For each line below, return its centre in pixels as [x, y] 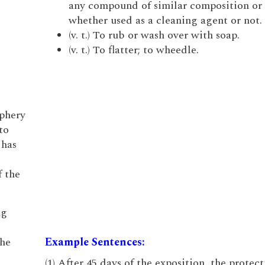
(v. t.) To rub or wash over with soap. [154, 35]
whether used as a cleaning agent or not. [165, 20]
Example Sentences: [95, 242]
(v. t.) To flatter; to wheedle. [133, 50]
